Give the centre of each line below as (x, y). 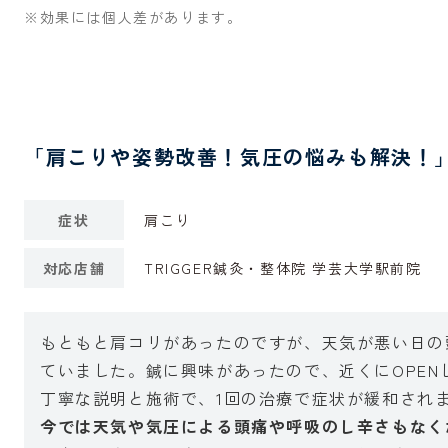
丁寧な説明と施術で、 (128, 398)
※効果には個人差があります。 (133, 17)
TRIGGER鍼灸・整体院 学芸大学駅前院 (283, 268)
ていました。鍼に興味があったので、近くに (216, 370)
